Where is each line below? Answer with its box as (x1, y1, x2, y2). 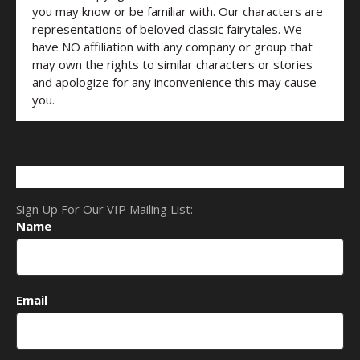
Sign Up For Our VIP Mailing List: (16, 201, 194, 218)
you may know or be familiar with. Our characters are (31, 3, 323, 20)
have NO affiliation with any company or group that (31, 39, 313, 55)
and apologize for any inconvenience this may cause (31, 74, 317, 91)
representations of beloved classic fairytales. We (31, 21, 302, 38)
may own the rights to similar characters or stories (31, 56, 313, 73)
